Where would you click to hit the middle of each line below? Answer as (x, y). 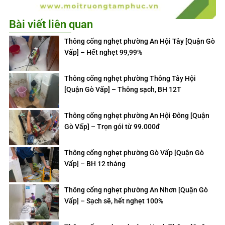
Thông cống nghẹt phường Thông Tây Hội (130, 79)
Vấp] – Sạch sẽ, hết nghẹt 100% (114, 201)
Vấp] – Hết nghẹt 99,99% (103, 52)
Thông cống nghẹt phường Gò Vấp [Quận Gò (134, 153)
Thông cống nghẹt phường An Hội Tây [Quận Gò (140, 41)
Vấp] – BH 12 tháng (95, 164)
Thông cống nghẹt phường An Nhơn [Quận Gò (136, 190)
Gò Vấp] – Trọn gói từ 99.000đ (112, 127)
